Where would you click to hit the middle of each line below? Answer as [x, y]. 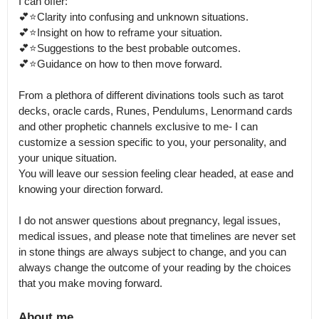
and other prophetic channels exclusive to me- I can [138, 126]
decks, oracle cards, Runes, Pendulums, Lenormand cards [156, 111]
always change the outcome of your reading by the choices [155, 267]
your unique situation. [68, 158]
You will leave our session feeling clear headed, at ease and [156, 173]
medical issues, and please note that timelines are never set [157, 236]
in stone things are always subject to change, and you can [152, 252]
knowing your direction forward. [91, 189]
